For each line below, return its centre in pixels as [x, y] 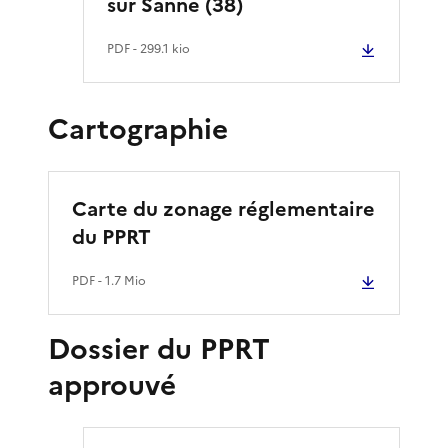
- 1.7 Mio [120, 280]
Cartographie [138, 128]
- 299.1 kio [160, 48]
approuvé [112, 384]
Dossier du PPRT [159, 348]
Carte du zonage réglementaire [223, 208]
